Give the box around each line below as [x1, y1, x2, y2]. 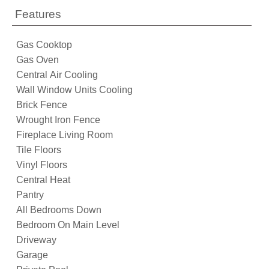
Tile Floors [16, 145, 61, 155]
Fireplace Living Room [16, 130, 113, 140]
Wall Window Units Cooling [16, 85, 133, 95]
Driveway [16, 235, 56, 245]
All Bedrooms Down [16, 205, 101, 215]
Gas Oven [16, 55, 59, 65]
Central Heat [16, 175, 70, 185]
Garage [16, 250, 48, 260]
